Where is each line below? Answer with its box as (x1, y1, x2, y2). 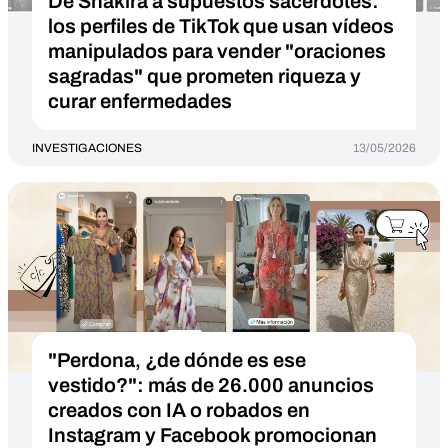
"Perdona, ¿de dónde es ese (48, 349, 306, 371)
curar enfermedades (48, 90, 232, 112)
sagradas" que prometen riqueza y (48, 65, 361, 87)
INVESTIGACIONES (32, 141, 142, 155)
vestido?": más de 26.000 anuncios (48, 374, 374, 396)
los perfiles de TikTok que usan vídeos (48, 15, 394, 37)
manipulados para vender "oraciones (48, 40, 386, 62)
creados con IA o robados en (48, 399, 310, 421)
